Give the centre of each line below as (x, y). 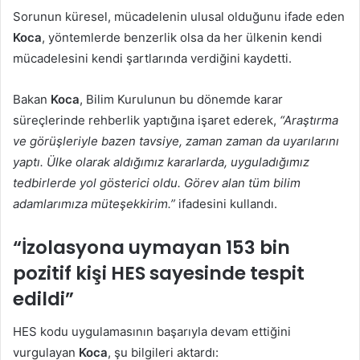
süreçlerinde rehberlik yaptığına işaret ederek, (146, 121)
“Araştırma (309, 121)
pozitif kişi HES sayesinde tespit (159, 274)
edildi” (45, 299)
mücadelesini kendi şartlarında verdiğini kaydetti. (154, 59)
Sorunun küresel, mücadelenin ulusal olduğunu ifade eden (179, 17)
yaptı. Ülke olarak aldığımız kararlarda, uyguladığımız (161, 162)
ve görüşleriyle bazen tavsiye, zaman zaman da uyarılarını (176, 141)
